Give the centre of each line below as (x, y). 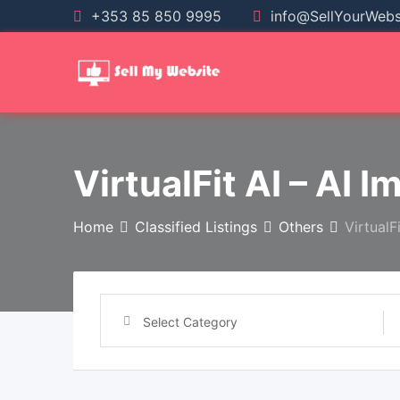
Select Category (190, 322)
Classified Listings (196, 227)
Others (301, 227)
